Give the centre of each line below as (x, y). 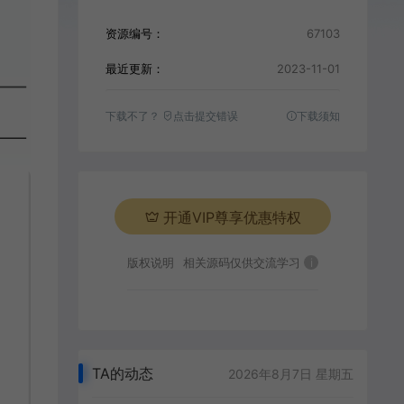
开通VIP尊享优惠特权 (233, 217)
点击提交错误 (206, 116)
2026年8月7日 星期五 (291, 373)
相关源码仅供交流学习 (244, 262)
